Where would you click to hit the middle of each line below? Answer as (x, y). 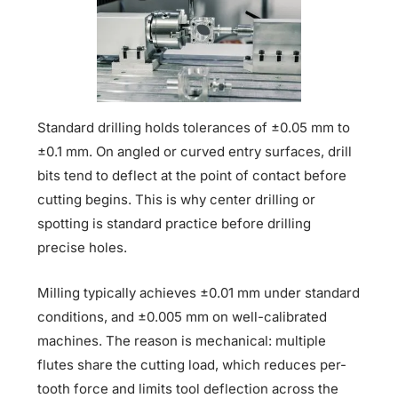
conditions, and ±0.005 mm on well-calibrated (183, 316)
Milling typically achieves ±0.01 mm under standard (199, 292)
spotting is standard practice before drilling (175, 223)
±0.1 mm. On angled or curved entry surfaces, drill (195, 151)
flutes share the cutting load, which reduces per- (192, 364)
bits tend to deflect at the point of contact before (192, 175)
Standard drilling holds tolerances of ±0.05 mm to (194, 127)
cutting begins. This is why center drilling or (177, 199)
